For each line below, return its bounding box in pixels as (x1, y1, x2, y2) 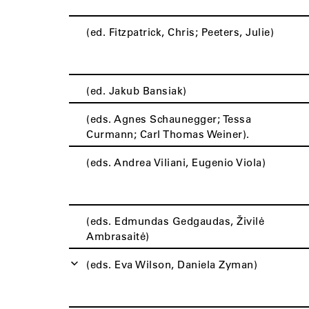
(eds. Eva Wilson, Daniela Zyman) (86, 257, 257, 271)
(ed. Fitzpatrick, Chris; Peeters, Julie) (86, 25, 274, 39)
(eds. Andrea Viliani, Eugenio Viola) (86, 155, 266, 169)
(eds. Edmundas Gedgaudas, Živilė (86, 214, 264, 228)
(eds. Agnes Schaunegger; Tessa (86, 112, 251, 126)
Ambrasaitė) (86, 229, 150, 243)
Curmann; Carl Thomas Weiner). (86, 127, 250, 141)
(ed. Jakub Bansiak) (86, 83, 187, 97)
